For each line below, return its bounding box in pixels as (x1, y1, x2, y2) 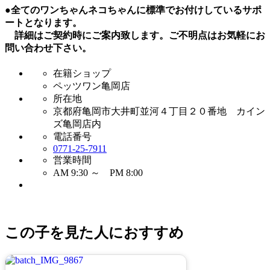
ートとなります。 (5, 17, 82, 28)
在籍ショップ (53, 68, 111, 79)
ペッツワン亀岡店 (53, 81, 130, 92)
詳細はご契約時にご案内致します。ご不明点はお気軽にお (5, 30, 265, 40)
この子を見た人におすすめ (5, 225, 184, 241)
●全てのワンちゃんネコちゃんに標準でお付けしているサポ (5, 4, 262, 15)
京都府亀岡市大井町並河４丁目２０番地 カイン (53, 106, 265, 117)
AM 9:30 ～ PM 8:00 (53, 168, 143, 178)
